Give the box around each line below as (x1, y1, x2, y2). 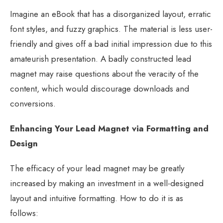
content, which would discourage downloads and (10, 82, 189, 95)
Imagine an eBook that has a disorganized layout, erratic (10, 7, 211, 20)
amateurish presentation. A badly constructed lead (10, 52, 191, 65)
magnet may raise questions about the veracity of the (10, 67, 199, 80)
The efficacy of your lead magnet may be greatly (10, 162, 184, 174)
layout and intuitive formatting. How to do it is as (10, 192, 183, 204)
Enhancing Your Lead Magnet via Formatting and (10, 122, 209, 134)
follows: (10, 207, 38, 219)
